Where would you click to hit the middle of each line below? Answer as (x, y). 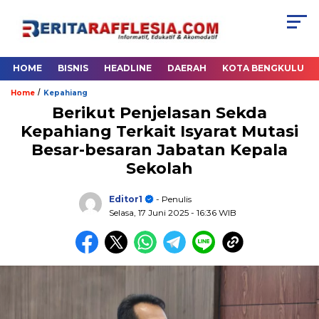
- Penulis (173, 199)
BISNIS (73, 68)
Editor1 (126, 199)
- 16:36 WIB (214, 212)
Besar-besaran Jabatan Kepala (159, 150)
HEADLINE (128, 68)
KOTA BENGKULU (263, 68)
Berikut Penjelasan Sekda (159, 113)
